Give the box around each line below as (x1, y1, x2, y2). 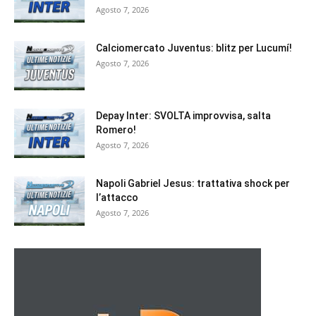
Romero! (96, 123, 136, 135)
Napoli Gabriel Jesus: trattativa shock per (96, 177, 290, 189)
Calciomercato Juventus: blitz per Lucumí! (96, 42, 292, 54)
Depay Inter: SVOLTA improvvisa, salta (96, 109, 271, 121)
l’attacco (96, 191, 138, 203)
